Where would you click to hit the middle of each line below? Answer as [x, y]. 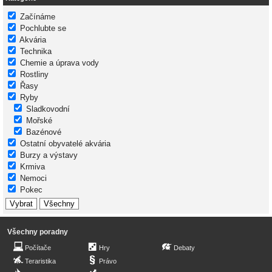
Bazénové [44, 132]
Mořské [39, 120]
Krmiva [32, 166]
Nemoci [33, 178]
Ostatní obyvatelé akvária [65, 143]
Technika [36, 51]
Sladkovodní [48, 109]
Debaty [184, 247]
